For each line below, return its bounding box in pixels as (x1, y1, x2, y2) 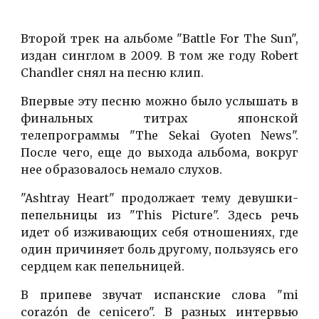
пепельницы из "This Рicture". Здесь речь (21, 208, 298, 223)
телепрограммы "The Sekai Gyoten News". (21, 128, 298, 143)
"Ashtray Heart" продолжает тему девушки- (21, 191, 298, 206)
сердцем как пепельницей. (21, 259, 185, 274)
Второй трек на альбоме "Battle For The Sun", (21, 31, 298, 46)
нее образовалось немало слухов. (21, 162, 223, 177)
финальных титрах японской (21, 111, 298, 126)
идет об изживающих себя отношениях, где (21, 225, 298, 240)
